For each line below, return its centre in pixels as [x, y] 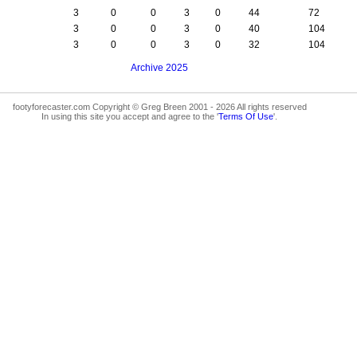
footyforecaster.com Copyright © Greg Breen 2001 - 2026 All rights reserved [159, 106]
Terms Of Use [246, 116]
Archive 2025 [159, 67]
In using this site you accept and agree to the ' [130, 116]
